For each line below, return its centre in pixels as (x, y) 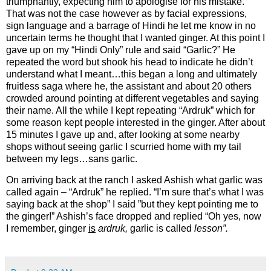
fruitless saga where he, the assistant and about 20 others (129, 86)
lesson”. (211, 229)
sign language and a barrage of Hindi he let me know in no (131, 25)
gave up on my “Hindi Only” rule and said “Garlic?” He (121, 50)
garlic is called (161, 229)
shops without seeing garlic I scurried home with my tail (124, 146)
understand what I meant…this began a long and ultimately (132, 74)
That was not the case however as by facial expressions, (126, 13)
